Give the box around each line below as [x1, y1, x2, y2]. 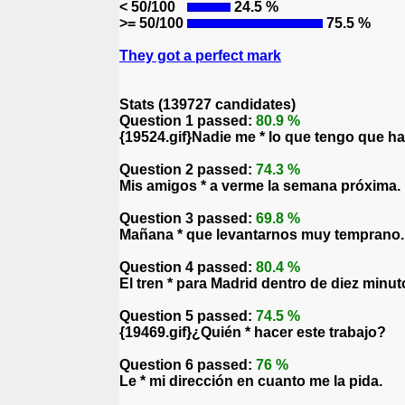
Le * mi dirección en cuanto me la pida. [119, 373, 382, 389]
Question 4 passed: [119, 259, 256, 275]
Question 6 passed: [119, 357, 256, 372]
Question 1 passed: [119, 113, 256, 128]
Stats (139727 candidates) [119, 97, 296, 112]
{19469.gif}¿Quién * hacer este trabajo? [119, 325, 386, 340]
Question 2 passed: [119, 162, 256, 177]
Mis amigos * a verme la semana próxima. [119, 178, 400, 193]
